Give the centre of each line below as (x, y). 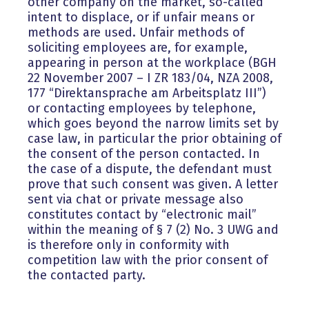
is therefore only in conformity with (129, 245)
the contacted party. (87, 276)
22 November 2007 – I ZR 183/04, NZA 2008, (150, 78)
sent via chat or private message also (136, 200)
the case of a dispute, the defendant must (150, 169)
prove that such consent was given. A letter (153, 185)
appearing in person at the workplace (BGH (152, 63)
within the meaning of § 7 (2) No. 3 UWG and (153, 230)
